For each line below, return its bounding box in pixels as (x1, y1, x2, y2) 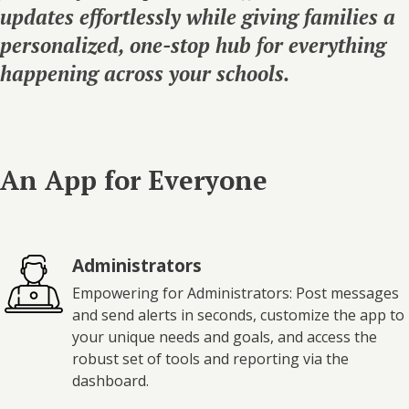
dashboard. (72, 370, 149, 391)
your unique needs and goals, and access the (72, 326, 377, 347)
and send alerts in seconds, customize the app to (72, 304, 404, 325)
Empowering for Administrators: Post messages (72, 282, 399, 303)
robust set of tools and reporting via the (72, 348, 349, 369)
